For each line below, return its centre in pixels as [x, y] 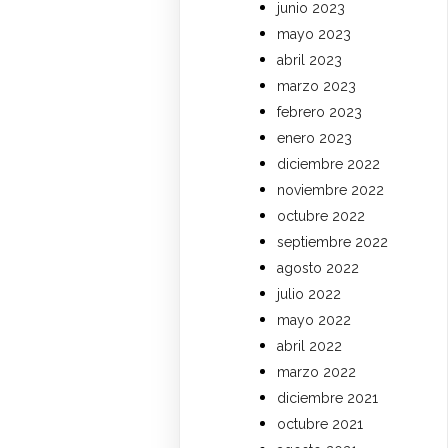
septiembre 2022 [333, 241]
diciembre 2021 [328, 397]
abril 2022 [310, 345]
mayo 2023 [314, 33]
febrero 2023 [320, 111]
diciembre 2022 [329, 163]
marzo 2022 [317, 371]
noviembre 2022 [331, 189]
